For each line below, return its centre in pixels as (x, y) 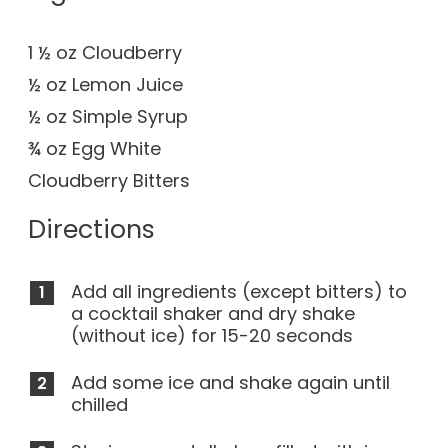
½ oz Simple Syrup (108, 116)
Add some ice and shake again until (230, 382)
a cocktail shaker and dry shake (213, 313)
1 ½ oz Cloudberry (105, 52)
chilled (99, 404)
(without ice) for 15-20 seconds (212, 335)
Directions (91, 229)
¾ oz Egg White (94, 148)
